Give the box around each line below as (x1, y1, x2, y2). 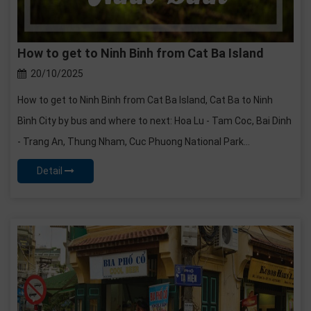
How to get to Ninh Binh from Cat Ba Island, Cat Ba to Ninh (17, 94, 273, 106)
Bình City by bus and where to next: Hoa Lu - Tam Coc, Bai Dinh (17, 115, 292, 126)
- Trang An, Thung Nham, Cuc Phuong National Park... (17, 135, 250, 147)
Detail (37, 165, 65, 176)
